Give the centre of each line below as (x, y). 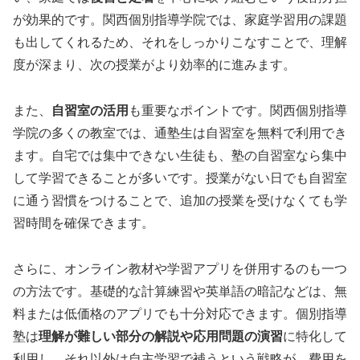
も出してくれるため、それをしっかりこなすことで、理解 (180, 43)
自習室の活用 (90, 111)
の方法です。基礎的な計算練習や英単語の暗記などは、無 (180, 291)
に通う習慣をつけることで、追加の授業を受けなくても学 (180, 201)
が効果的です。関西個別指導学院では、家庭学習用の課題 (180, 20)
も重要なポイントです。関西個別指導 (238, 111)
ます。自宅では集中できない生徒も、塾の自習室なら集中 (180, 156)
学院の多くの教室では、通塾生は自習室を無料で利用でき (180, 133)
